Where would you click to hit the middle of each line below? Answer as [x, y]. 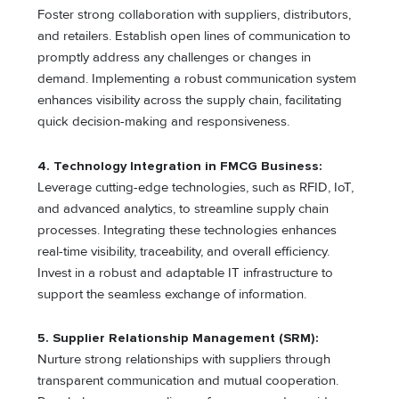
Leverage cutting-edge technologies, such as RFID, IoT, [196, 187]
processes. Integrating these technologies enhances [187, 230]
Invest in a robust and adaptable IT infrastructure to [186, 273]
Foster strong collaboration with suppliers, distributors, [195, 15]
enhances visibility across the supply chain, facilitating [190, 101]
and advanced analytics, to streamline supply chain [183, 208]
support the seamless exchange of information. [172, 294]
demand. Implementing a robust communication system [197, 79]
